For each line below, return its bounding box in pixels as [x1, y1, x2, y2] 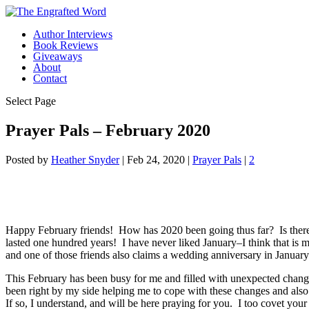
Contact [33, 72, 67, 84]
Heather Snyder [51, 153, 119, 166]
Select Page [6, 95, 56, 107]
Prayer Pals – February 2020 [6, 121, 210, 139]
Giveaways [33, 50, 82, 62]
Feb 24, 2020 [127, 153, 185, 166]
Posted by [6, 153, 51, 166]
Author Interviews [33, 28, 112, 40]
